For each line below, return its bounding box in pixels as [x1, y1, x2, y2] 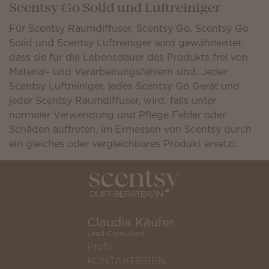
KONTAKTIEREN [87, 254, 166, 268]
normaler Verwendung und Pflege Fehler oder [9, 108, 226, 121]
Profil [87, 240, 112, 253]
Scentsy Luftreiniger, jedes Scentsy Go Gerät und [9, 79, 240, 92]
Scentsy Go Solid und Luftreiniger [9, 3, 221, 14]
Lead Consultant [87, 228, 145, 239]
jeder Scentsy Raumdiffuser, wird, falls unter [9, 94, 216, 107]
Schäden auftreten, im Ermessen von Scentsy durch [9, 122, 252, 136]
